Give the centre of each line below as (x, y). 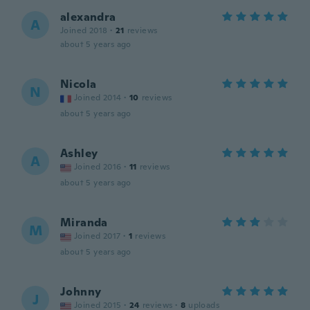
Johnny (81, 292)
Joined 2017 (98, 236)
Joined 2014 (98, 98)
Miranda (84, 222)
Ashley (79, 153)
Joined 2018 (84, 30)
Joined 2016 (98, 167)
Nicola (79, 84)
